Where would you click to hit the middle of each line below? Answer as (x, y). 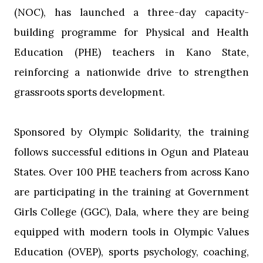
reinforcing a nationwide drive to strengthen (131, 72)
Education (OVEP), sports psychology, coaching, (131, 252)
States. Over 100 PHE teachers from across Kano (131, 172)
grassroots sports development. (90, 92)
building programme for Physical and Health (131, 32)
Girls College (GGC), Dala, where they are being (131, 212)
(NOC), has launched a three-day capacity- (131, 12)
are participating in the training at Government (131, 192)
